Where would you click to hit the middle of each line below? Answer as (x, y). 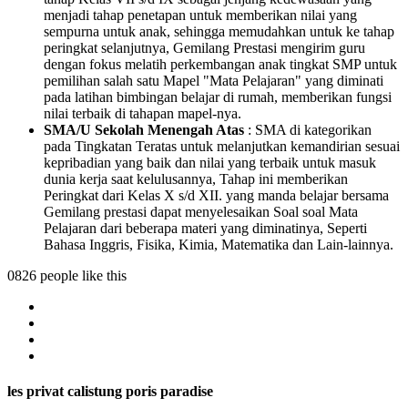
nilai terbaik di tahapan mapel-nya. (143, 113)
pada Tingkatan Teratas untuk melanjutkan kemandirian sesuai (222, 146)
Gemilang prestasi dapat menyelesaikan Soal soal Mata (201, 211)
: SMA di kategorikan (308, 129)
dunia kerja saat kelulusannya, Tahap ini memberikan (196, 178)
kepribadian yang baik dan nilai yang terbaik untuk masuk (210, 162)
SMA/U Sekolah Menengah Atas (144, 129)
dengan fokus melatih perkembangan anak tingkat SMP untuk (220, 64)
